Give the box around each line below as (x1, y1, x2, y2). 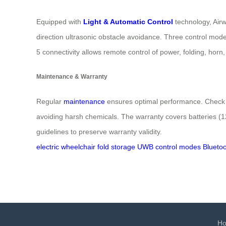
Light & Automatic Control (83, 17, 173, 26)
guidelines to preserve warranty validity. (36, 128, 162, 136)
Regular (36, 97, 64, 106)
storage (111, 143, 135, 151)
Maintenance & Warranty (36, 73, 107, 80)
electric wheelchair (36, 143, 95, 151)
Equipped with (36, 17, 83, 26)
